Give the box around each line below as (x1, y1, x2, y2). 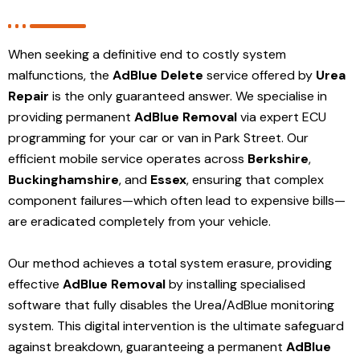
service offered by (203, 66, 316, 84)
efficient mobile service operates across (8, 149, 247, 167)
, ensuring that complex (186, 170, 324, 188)
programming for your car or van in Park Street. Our (8, 129, 309, 146)
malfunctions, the (8, 66, 112, 84)
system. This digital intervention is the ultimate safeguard (8, 317, 344, 334)
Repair (8, 87, 49, 104)
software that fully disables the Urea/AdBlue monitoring (8, 296, 334, 313)
